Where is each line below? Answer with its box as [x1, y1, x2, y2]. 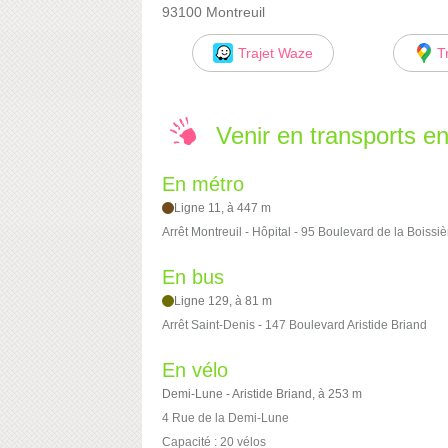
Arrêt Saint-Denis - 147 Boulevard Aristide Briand [162, 318, 427, 333]
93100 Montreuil [162, 3, 265, 20]
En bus [162, 266, 224, 289]
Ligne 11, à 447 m [174, 201, 272, 216]
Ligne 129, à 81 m [174, 294, 273, 309]
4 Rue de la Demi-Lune [162, 411, 289, 426]
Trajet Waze [237, 44, 313, 61]
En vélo [162, 359, 228, 382]
